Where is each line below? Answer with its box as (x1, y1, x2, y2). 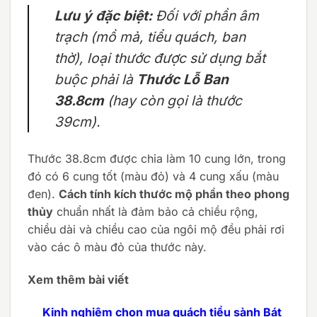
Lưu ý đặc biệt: (54, 7, 152, 25)
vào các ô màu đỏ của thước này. (28, 240, 207, 255)
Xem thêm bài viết (28, 272, 129, 287)
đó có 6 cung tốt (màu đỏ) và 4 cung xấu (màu (28, 169, 279, 184)
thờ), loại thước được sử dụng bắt (54, 50, 265, 67)
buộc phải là (54, 71, 137, 88)
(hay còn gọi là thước (104, 92, 242, 110)
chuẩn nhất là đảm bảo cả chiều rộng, (53, 204, 258, 219)
